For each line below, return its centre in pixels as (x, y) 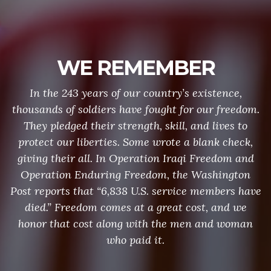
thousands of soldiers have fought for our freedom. (135, 109)
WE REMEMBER (135, 68)
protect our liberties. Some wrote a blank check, (135, 142)
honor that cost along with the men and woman (135, 224)
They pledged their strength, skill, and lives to (135, 126)
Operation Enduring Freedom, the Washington (135, 175)
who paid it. (135, 240)
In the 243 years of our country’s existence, (135, 93)
